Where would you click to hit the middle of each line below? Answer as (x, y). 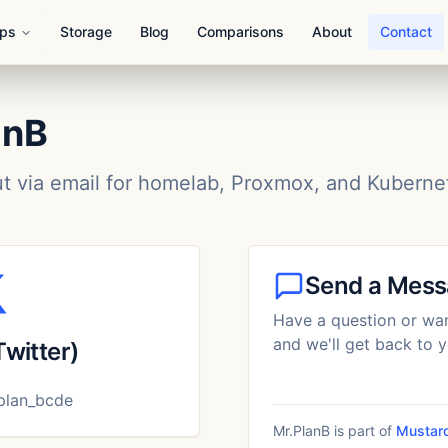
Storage (86, 31)
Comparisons (240, 31)
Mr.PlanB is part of (332, 430)
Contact (406, 31)
